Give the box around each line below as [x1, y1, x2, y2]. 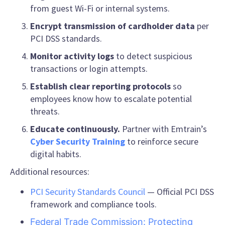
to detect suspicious [114, 50, 192, 62]
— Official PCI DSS [145, 185, 214, 197]
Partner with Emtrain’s [120, 123, 207, 135]
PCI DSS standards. [30, 33, 102, 45]
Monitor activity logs [30, 50, 114, 62]
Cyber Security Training [30, 136, 125, 148]
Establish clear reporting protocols [30, 80, 171, 92]
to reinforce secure [125, 136, 198, 148]
